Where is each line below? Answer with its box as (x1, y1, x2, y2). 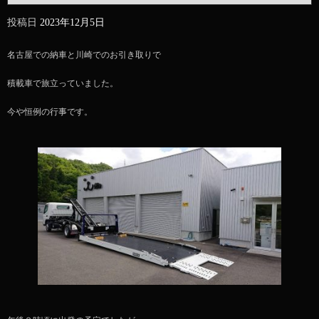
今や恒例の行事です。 (7, 106, 93, 117)
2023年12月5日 (40, 16, 105, 28)
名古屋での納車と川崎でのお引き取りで (7, 49, 161, 60)
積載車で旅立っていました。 (7, 78, 118, 88)
